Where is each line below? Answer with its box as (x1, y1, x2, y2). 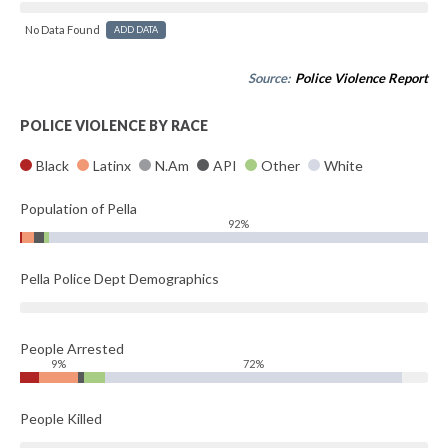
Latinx (90, 157, 134, 174)
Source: (248, 70, 293, 86)
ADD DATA (114, 24, 158, 35)
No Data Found (25, 23, 100, 36)
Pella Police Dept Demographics (20, 270, 219, 287)
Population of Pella (20, 200, 137, 217)
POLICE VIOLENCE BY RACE (20, 117, 208, 134)
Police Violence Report (295, 70, 428, 86)
